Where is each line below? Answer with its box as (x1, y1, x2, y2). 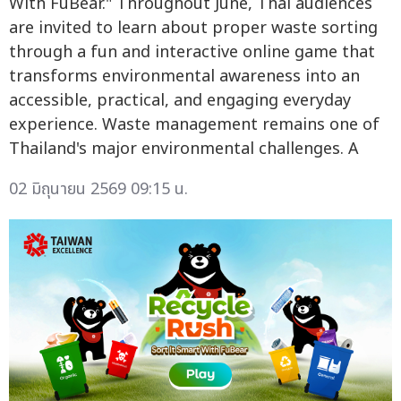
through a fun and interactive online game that (9, 39, 375, 64)
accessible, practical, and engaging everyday (9, 88, 351, 113)
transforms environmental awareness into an (9, 64, 360, 89)
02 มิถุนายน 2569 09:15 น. (9, 176, 188, 201)
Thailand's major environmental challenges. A (9, 136, 359, 161)
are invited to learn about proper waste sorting (9, 15, 378, 40)
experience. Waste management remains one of (9, 112, 380, 137)
